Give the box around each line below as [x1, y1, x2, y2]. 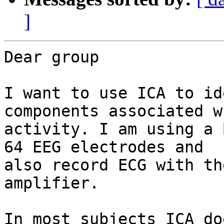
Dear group [4, 48, 99, 66]
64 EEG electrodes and [4, 138, 203, 156]
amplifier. [4, 174, 99, 192]
